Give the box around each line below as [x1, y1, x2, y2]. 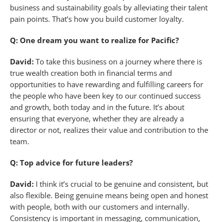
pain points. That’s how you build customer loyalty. [10, 14, 184, 24]
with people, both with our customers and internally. [10, 202, 189, 212]
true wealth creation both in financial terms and [10, 68, 172, 78]
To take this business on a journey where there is [34, 56, 202, 67]
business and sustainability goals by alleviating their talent [10, 2, 208, 13]
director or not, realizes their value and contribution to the [10, 125, 208, 135]
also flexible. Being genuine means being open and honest [10, 190, 208, 201]
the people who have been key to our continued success [10, 91, 201, 101]
